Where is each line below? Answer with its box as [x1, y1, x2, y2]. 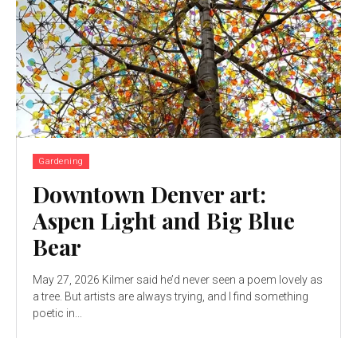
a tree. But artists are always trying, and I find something [33, 290, 308, 304]
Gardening [38, 156, 84, 167]
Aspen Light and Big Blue [33, 206, 295, 236]
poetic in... [33, 307, 82, 320]
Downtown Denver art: [33, 179, 266, 210]
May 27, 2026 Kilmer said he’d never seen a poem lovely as [33, 273, 102, 287]
